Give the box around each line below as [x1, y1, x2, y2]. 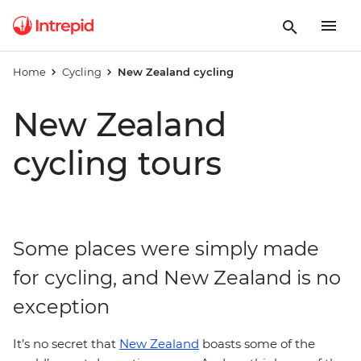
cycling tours [13, 143, 222, 183]
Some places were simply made [13, 237, 319, 260]
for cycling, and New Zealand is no [13, 266, 341, 289]
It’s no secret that [13, 336, 119, 351]
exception [13, 295, 110, 318]
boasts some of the [199, 336, 315, 351]
